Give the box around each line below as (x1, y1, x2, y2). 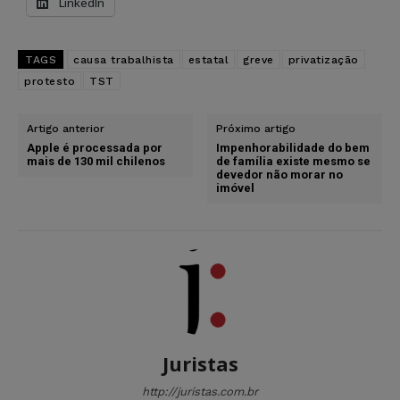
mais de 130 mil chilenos (27, 154, 165, 168)
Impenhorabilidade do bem (216, 140, 371, 154)
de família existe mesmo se (216, 154, 371, 168)
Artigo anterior (27, 121, 104, 135)
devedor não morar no (216, 167, 344, 181)
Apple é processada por (27, 140, 162, 154)
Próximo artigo (216, 121, 296, 135)
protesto (24, 74, 75, 87)
